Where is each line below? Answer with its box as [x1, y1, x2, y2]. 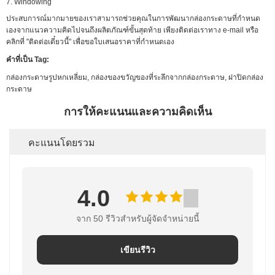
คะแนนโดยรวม [28, 134, 95, 149]
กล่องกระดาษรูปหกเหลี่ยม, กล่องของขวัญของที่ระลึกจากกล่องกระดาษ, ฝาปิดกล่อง [6, 72, 263, 82]
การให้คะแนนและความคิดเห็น [63, 105, 212, 118]
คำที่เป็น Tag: [6, 55, 49, 64]
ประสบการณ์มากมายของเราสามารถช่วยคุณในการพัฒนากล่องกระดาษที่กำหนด [6, 14, 260, 23]
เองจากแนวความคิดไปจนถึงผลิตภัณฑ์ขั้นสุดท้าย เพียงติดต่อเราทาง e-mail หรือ [6, 25, 258, 34]
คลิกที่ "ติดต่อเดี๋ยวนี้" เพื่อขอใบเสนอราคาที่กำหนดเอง [6, 37, 174, 46]
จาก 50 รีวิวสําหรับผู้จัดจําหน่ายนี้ [76, 213, 199, 223]
